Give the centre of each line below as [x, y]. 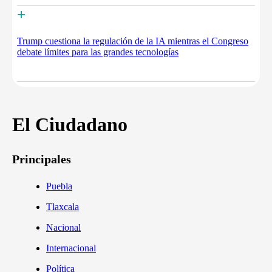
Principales [42, 159]
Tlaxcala [63, 207]
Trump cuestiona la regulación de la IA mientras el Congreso [133, 41]
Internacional [71, 248]
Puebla [59, 186]
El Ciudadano [70, 124]
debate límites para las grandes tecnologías [98, 52]
